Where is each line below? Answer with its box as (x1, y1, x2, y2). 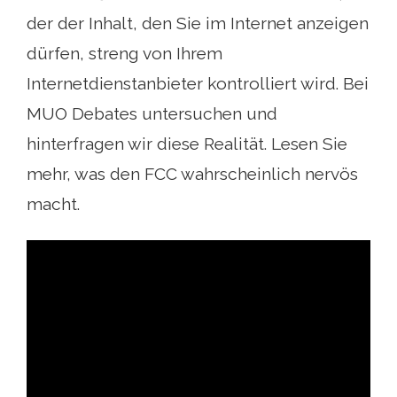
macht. (27, 194, 80, 214)
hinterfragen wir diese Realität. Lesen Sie (27, 134, 347, 154)
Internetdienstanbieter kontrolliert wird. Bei (27, 74, 369, 94)
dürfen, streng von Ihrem (27, 43, 222, 64)
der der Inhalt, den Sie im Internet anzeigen (27, 13, 369, 34)
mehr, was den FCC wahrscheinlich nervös (27, 164, 358, 184)
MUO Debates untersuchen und (27, 104, 277, 124)
